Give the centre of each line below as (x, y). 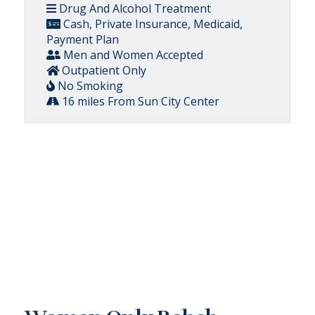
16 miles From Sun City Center (139, 101)
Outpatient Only (103, 70)
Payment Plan (83, 39)
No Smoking (89, 86)
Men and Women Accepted (132, 55)
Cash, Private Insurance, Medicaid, (152, 24)
